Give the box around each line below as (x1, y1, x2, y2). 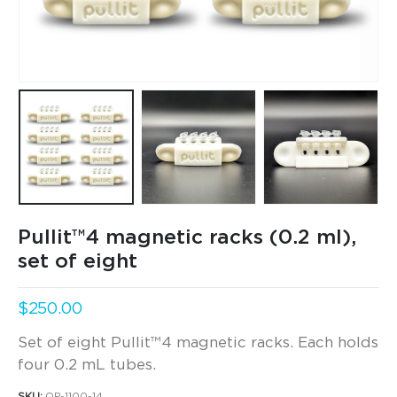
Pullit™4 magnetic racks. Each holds (111, 334, 378, 350)
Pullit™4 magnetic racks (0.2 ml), (18, 228, 356, 249)
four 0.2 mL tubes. (18, 356, 156, 372)
